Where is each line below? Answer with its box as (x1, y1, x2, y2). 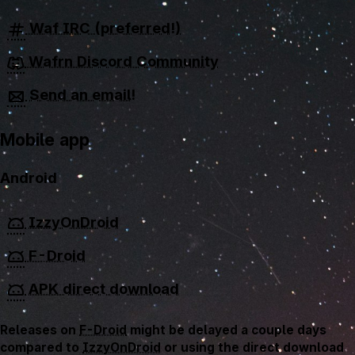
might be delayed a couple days (127, 323, 326, 338)
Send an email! (25, 86, 136, 104)
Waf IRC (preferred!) (25, 19, 181, 37)
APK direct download (25, 279, 179, 297)
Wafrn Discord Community (25, 52, 219, 71)
